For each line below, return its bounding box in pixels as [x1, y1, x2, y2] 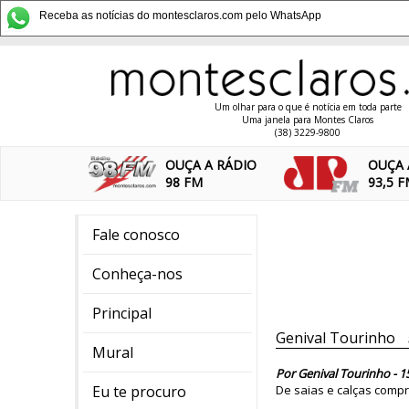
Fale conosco [92, 225, 180, 245]
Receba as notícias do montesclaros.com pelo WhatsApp [39, 9, 321, 22]
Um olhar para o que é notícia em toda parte [214, 100, 402, 113]
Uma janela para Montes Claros [242, 113, 373, 126]
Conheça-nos [92, 264, 183, 284]
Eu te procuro [92, 382, 186, 402]
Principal [92, 303, 152, 323]
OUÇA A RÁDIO [165, 156, 257, 173]
